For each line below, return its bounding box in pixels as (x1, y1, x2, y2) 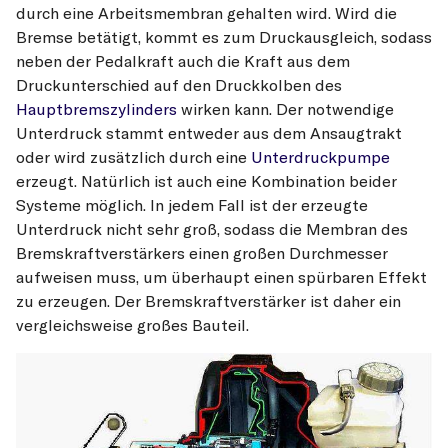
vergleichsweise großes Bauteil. (16, 314, 249, 335)
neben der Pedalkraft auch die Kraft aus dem (16, 50, 350, 71)
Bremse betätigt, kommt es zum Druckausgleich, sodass (16, 26, 432, 47)
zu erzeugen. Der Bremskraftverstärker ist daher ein (16, 290, 401, 311)
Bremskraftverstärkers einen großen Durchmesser (16, 242, 388, 263)
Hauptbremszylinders (16, 98, 177, 119)
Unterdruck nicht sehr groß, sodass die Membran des (16, 218, 408, 239)
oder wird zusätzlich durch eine (16, 146, 251, 167)
